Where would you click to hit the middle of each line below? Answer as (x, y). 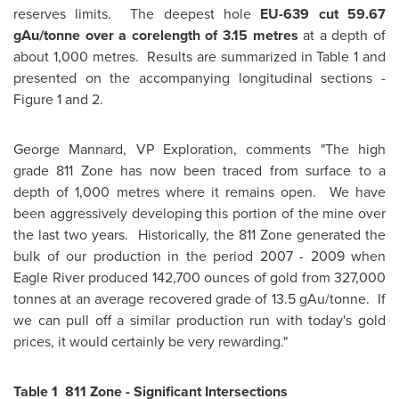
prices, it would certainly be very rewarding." (151, 342)
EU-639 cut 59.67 (323, 14)
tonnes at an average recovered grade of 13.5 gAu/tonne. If (199, 299)
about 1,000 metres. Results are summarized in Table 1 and (199, 57)
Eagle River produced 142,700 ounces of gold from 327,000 (199, 277)
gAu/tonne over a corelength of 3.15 (130, 35)
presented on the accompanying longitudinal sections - (199, 78)
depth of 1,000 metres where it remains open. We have (199, 192)
